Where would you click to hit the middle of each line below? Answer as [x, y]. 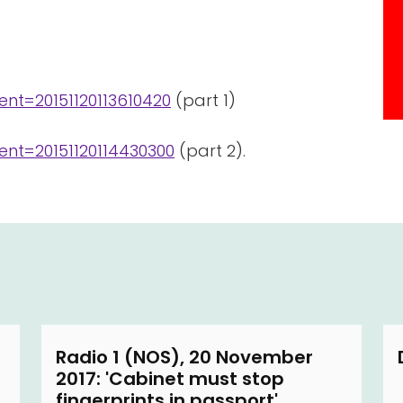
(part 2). [210, 151]
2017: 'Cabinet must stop [170, 379]
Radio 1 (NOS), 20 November [184, 357]
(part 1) [203, 100]
